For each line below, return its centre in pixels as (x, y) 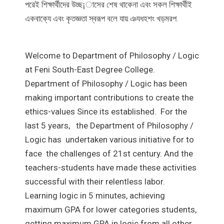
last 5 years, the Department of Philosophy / (109, 125)
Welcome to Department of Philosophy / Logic (112, 55)
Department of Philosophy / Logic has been (106, 83)
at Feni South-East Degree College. (90, 69)
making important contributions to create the (109, 97)
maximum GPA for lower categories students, (111, 209)
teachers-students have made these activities (111, 167)
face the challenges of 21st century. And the (109, 153)
